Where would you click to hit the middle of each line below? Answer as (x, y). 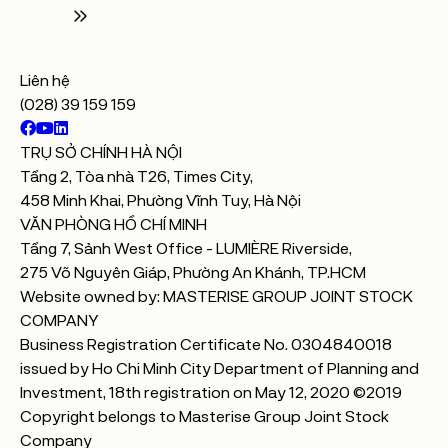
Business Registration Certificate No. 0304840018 (206, 345)
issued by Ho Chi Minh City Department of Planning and (219, 369)
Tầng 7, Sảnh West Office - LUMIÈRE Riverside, (186, 249)
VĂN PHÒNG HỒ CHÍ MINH (113, 225)
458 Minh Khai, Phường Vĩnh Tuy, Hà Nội (160, 201)
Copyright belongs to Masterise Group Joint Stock (204, 417)
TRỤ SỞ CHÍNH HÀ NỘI (101, 153)
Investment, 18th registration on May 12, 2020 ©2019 (211, 393)
